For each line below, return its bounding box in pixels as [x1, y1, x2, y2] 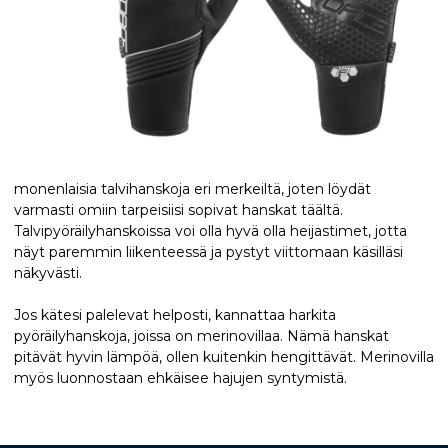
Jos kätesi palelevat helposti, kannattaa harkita [14, 305, 336, 324]
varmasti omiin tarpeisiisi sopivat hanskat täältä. [14, 200, 343, 219]
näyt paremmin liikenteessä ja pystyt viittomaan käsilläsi [14, 242, 403, 261]
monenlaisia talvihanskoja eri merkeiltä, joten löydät [14, 179, 371, 198]
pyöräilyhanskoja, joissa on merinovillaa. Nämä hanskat [14, 326, 389, 345]
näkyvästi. [14, 263, 82, 282]
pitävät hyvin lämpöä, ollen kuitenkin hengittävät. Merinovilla [14, 347, 434, 366]
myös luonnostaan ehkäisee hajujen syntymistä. [14, 368, 347, 387]
